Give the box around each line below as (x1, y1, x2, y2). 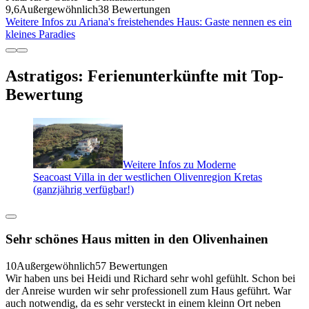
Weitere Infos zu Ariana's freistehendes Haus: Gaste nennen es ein (6, 15, 292, 28)
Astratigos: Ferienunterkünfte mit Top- (6, 66, 283, 85)
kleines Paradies (6, 28, 75, 40)
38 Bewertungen (98, 3, 170, 15)
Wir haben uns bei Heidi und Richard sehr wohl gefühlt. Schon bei (6, 272, 295, 285)
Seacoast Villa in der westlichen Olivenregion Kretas (33, 170, 262, 183)
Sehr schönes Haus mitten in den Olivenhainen (6, 232, 268, 247)
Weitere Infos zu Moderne (123, 158, 236, 170)
